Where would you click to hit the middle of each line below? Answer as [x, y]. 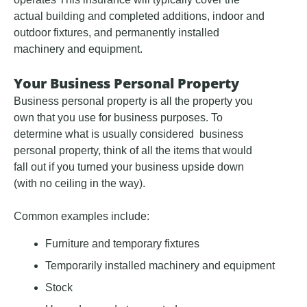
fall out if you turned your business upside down [129, 167]
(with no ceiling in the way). [79, 184]
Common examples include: [82, 217]
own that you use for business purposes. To [118, 118]
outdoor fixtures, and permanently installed [116, 33]
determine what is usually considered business [128, 134]
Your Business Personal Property [126, 84]
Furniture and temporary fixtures [122, 244]
